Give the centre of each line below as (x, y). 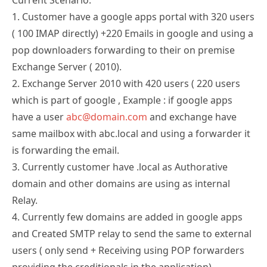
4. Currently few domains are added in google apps (127, 217)
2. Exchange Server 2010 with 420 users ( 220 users (126, 83)
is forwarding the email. (66, 150)
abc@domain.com (107, 117)
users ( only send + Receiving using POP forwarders (128, 250)
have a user (39, 117)
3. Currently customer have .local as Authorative (120, 167)
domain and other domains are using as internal (121, 183)
